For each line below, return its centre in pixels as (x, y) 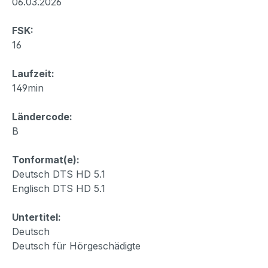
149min (28, 88)
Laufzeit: (33, 73)
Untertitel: (36, 217)
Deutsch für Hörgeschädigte (76, 246)
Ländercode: (42, 116)
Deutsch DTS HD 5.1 (59, 174)
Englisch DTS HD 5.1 (59, 188)
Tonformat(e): (46, 159)
